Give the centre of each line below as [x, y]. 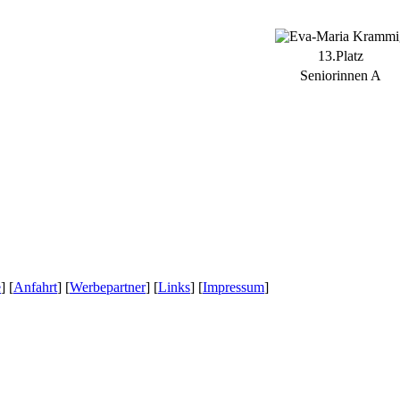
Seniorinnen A [341, 75]
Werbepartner [108, 287]
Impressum [233, 287]
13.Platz [341, 55]
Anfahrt [35, 287]
